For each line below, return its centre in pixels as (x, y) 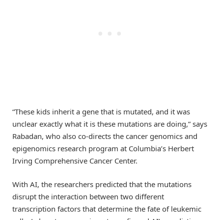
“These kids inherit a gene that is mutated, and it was (101, 112)
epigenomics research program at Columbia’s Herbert (103, 149)
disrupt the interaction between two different (88, 197)
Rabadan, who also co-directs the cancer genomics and (105, 136)
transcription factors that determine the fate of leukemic (107, 209)
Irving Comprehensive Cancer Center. (75, 161)
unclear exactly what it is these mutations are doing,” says (110, 124)
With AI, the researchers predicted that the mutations (102, 184)
